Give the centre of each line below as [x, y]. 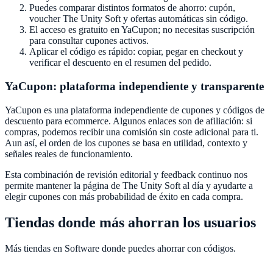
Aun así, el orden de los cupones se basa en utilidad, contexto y [126, 143]
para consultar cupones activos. [89, 41]
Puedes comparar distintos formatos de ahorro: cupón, [132, 8]
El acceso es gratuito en [75, 30]
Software [82, 248]
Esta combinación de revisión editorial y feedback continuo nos [126, 174]
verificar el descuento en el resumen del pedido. [120, 63]
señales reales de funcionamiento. [69, 154]
